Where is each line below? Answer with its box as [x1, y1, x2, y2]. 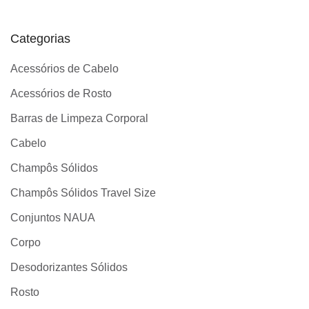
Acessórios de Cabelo [10, 63, 119, 74]
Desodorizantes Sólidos [10, 261, 128, 273]
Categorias [10, 32, 70, 46]
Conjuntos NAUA [10, 212, 95, 223]
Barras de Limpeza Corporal [10, 112, 148, 124]
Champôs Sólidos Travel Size [10, 187, 156, 199]
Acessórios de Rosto [10, 88, 112, 99]
